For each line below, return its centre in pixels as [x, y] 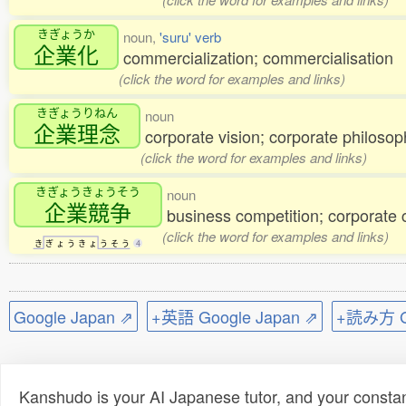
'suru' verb [190, 37]
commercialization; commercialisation [258, 58]
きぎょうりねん [77, 112]
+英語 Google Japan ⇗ [235, 317]
